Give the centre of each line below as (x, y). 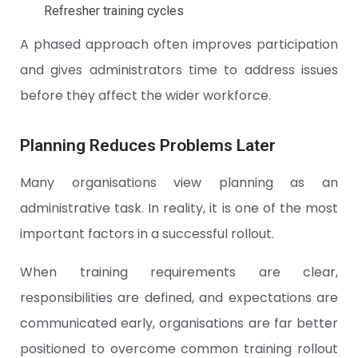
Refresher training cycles (114, 11)
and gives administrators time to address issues (179, 70)
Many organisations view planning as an (179, 183)
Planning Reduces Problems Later (148, 146)
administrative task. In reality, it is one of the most (179, 209)
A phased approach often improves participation (179, 45)
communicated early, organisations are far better (179, 324)
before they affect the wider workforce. (145, 96)
